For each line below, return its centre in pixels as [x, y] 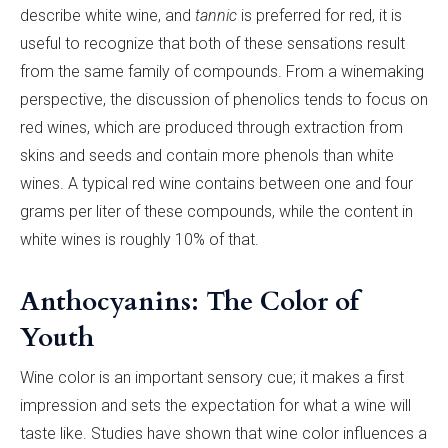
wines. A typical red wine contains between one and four [216, 183]
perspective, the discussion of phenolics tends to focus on [224, 99]
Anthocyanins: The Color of [189, 301]
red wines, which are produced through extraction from [211, 127]
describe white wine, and [107, 15]
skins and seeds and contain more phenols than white [207, 155]
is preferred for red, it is [319, 15]
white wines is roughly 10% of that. [139, 239]
